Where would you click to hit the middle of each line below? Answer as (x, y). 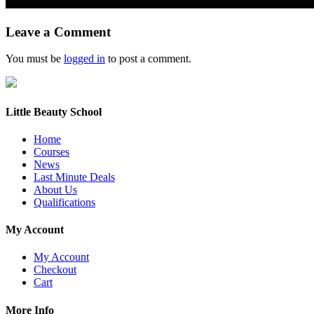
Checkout (55, 270)
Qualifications (64, 202)
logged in (84, 59)
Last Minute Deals (74, 177)
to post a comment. (148, 59)
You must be (35, 59)
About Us (55, 189)
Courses (52, 151)
